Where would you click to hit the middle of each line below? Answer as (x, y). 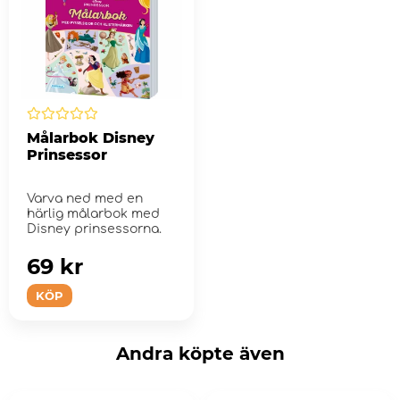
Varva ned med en (85, 199)
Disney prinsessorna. (94, 229)
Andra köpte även (200, 354)
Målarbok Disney (91, 138)
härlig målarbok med (93, 214)
